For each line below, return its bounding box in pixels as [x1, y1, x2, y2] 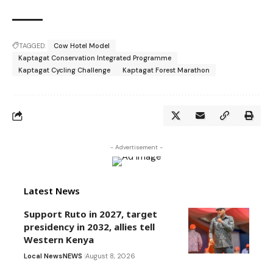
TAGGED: [19, 41, 46, 51]
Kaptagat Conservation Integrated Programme [18, 54, 171, 63]
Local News [24, 252, 62, 261]
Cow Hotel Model [54, 41, 110, 51]
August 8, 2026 [85, 252, 135, 261]
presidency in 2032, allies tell [24, 221, 155, 233]
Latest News [24, 185, 80, 197]
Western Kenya [24, 233, 94, 246]
